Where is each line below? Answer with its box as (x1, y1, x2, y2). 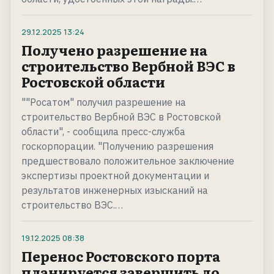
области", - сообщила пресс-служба (21, 125, 185, 138)
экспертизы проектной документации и (21, 169, 209, 182)
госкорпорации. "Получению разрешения (21, 140, 213, 153)
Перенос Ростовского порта (21, 246, 220, 267)
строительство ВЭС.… (21, 199, 123, 212)
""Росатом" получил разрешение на (21, 96, 186, 109)
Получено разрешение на (21, 40, 207, 61)
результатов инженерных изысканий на (21, 184, 208, 197)
